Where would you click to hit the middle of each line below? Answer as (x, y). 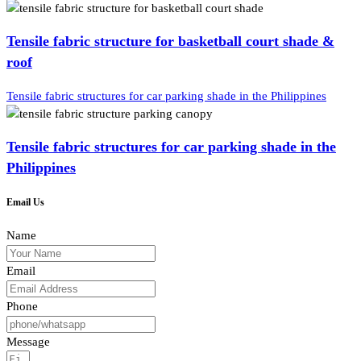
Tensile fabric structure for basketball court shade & (170, 41)
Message (28, 341)
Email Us (25, 203)
